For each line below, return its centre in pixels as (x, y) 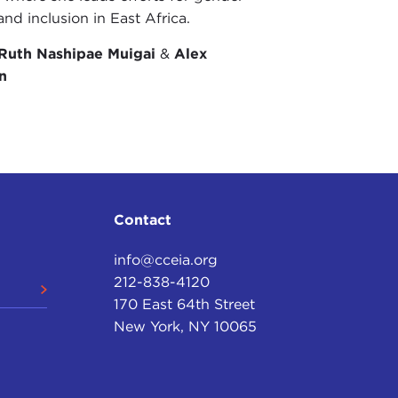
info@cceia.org (166, 260)
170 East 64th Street (185, 305)
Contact (143, 220)
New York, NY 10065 (186, 327)
